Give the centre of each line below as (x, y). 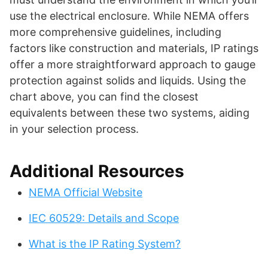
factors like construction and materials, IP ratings (134, 48)
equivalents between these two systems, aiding (130, 113)
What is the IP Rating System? (105, 244)
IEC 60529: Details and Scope (104, 218)
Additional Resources (97, 171)
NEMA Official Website (86, 193)
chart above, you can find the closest (104, 97)
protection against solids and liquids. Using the (128, 81)
